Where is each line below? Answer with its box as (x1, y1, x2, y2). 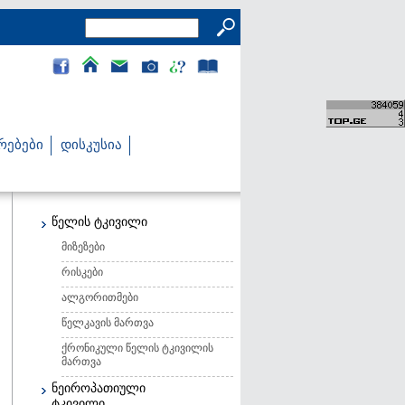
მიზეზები (61, 240, 105, 253)
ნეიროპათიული (52, 381, 146, 395)
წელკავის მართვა (61, 316, 154, 329)
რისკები (61, 266, 103, 278)
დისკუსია (61, 139, 122, 153)
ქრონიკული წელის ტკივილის (61, 342, 213, 354)
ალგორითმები (61, 291, 138, 304)
